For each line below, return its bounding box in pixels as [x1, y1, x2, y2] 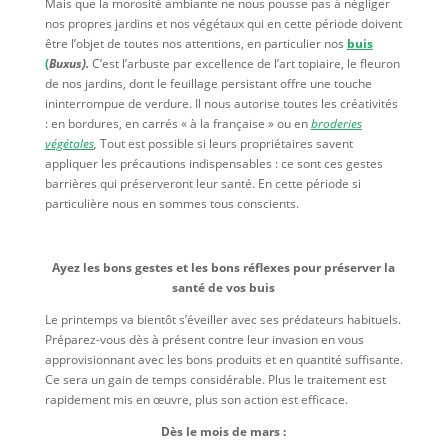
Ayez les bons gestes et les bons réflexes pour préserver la [52, 259, 396, 277]
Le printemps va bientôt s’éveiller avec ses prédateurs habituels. [44, 311, 401, 329]
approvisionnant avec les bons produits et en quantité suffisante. [44, 351, 403, 369]
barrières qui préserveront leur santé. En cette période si [44, 175, 361, 193]
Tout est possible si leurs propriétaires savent [99, 135, 353, 153]
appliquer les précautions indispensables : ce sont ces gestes [44, 155, 383, 173]
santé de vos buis [172, 279, 276, 297]
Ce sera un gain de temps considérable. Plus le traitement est [44, 371, 386, 389]
